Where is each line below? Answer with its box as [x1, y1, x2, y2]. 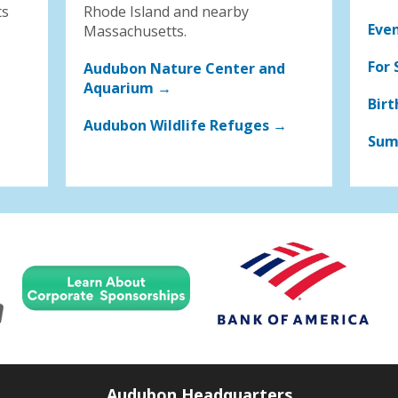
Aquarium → [84, 77, 171, 98]
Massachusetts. [84, 20, 187, 41]
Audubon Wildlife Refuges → [84, 115, 287, 135]
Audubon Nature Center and [84, 58, 285, 78]
